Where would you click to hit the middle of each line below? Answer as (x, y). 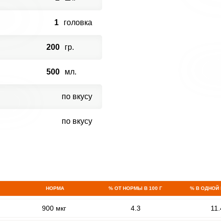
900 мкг (54, 208)
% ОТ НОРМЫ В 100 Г (135, 188)
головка (78, 22)
